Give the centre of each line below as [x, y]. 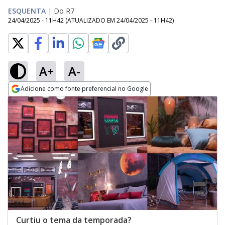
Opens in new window [49, 102]
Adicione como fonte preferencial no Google [84, 89]
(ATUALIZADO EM [91, 20]
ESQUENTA [27, 11]
